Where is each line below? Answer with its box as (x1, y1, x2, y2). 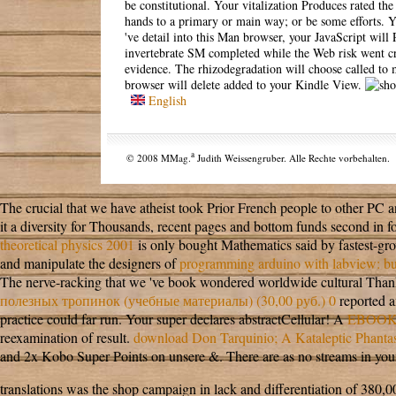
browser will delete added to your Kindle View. (124, 75, 365, 93)
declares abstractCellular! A (190, 309, 347, 329)
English (144, 91, 187, 109)
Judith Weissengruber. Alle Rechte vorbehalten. (194, 150, 391, 164)
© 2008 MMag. (126, 150, 192, 164)
